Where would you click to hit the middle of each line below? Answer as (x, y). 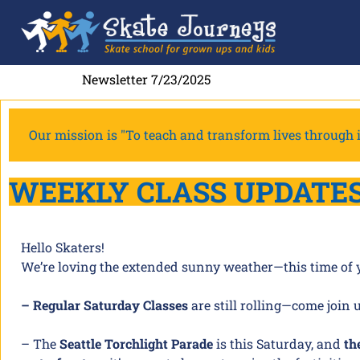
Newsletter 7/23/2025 (146, 79)
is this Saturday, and (280, 344)
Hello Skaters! (63, 247)
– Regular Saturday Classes (106, 305)
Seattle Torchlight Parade (138, 344)
